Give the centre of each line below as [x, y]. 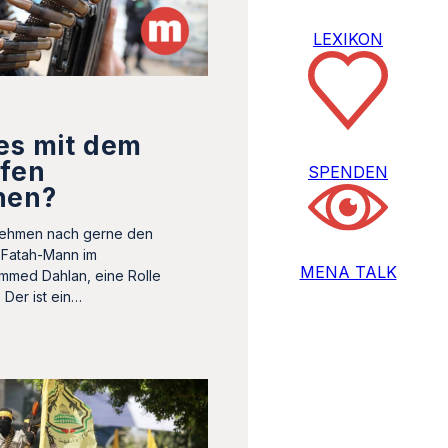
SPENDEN [348, 172]
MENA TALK [348, 272]
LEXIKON [348, 38]
